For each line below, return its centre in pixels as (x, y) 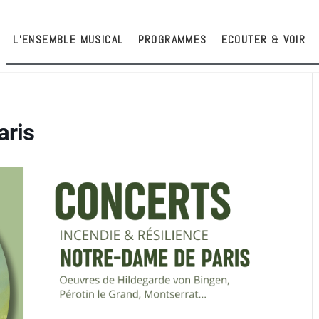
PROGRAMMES (172, 40)
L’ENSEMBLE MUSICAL (68, 40)
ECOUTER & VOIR (263, 40)
